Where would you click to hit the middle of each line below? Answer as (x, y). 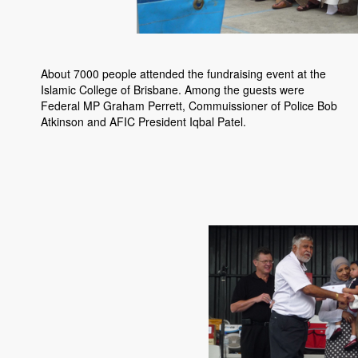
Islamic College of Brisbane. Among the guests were (173, 90)
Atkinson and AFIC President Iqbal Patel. (143, 122)
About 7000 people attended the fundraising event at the (183, 74)
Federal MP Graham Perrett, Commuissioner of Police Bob (189, 106)
